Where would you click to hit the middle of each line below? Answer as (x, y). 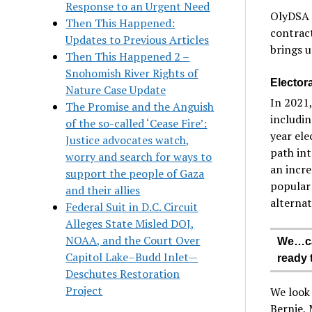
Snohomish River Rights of (132, 73)
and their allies (103, 190)
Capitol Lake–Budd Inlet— (132, 257)
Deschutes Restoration (123, 273)
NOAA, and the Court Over (133, 240)
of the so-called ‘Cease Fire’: (136, 123)
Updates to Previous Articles (138, 39)
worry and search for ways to (139, 156)
